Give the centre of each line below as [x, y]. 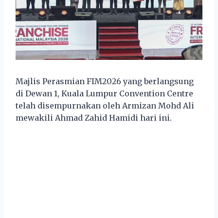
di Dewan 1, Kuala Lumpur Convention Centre [104, 94]
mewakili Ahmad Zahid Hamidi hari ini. [94, 118]
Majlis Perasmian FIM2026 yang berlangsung [105, 82]
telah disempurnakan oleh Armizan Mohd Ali [105, 106]
